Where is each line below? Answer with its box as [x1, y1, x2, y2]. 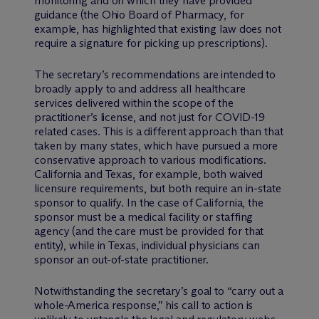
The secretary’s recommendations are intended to [34, 67, 276, 81]
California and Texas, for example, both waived [34, 167, 263, 181]
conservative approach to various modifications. [34, 152, 267, 167]
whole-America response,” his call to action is [34, 298, 253, 312]
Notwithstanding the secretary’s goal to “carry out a [34, 283, 283, 298]
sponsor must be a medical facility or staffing [34, 209, 253, 224]
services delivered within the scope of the [34, 95, 234, 110]
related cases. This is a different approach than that [34, 124, 283, 138]
